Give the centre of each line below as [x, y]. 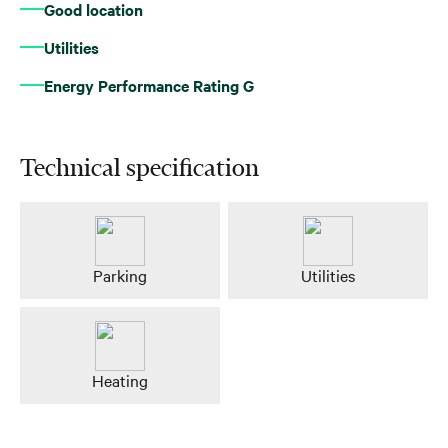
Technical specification [139, 167]
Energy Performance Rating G [149, 84]
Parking [120, 274]
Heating [120, 379]
